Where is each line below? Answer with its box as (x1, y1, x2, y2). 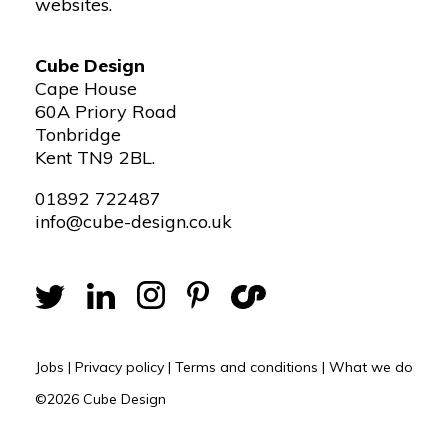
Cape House (35, 77, 137, 101)
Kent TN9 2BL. (35, 146, 155, 170)
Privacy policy (75, 358, 164, 377)
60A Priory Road (35, 100, 177, 124)
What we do (329, 358, 413, 377)
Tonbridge (35, 123, 121, 147)
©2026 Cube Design (35, 390, 166, 409)
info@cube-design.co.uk (35, 210, 232, 234)
